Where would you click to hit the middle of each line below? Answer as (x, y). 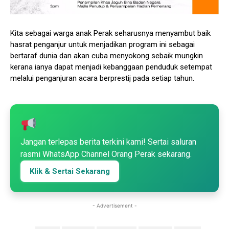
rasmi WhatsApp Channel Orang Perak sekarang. (106, 154)
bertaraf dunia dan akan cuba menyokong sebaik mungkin (107, 56)
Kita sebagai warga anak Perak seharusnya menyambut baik (110, 33)
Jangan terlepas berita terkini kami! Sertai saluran (108, 142)
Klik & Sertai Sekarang (70, 171)
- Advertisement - (114, 206)
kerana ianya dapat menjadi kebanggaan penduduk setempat (111, 67)
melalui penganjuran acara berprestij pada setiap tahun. (102, 78)
